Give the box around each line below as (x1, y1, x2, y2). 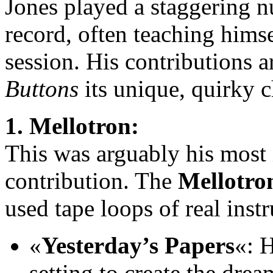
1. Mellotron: (5, 113, 139, 140)
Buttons (5, 76, 79, 102)
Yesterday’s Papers (41, 232, 235, 259)
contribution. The (5, 168, 178, 194)
